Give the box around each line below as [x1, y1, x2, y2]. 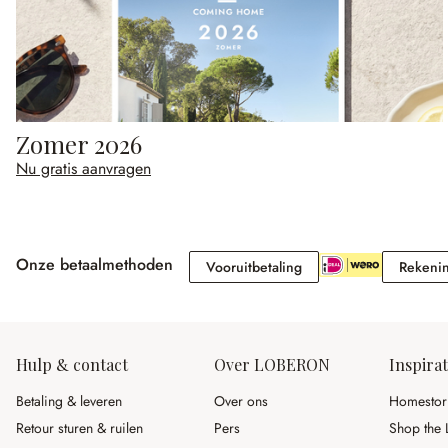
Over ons [214, 391, 268, 411]
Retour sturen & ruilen [16, 418, 143, 438]
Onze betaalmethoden [16, 253, 173, 277]
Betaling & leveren [16, 391, 122, 411]
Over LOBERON [214, 354, 330, 375]
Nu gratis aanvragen [16, 157, 152, 181]
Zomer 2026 [16, 128, 143, 161]
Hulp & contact [16, 354, 128, 375]
